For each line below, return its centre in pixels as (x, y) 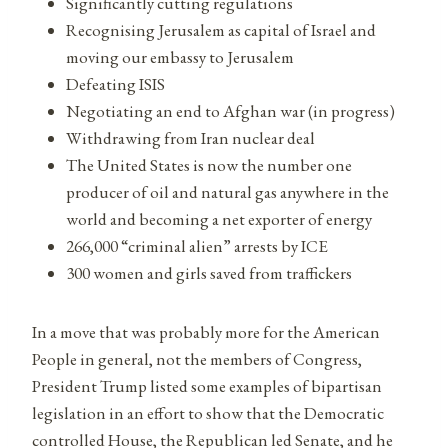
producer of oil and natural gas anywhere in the (227, 191)
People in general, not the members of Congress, (197, 358)
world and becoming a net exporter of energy (219, 218)
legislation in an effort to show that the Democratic (208, 412)
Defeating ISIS (115, 83)
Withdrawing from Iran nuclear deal (190, 137)
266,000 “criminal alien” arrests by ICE (197, 245)
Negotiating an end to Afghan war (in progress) (230, 110)
